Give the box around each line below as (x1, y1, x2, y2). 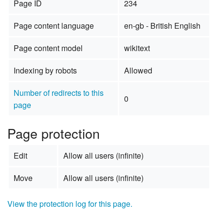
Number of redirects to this (13, 87, 104, 98)
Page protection (7, 123, 100, 143)
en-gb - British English (124, 19, 200, 31)
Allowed (124, 64, 152, 76)
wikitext (124, 42, 150, 54)
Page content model (13, 42, 83, 54)
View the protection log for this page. (7, 198, 132, 209)
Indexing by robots (13, 64, 77, 76)
